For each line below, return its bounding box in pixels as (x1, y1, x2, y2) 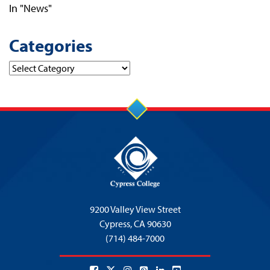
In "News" (9, 1, 52, 16)
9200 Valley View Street (89, 203, 181, 216)
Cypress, (99, 218, 134, 230)
